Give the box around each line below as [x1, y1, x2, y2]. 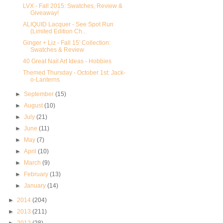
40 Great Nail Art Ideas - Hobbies [22, 58, 111, 65]
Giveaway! [30, 9, 59, 17]
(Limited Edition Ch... [30, 28, 87, 35]
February [24, 171, 50, 178]
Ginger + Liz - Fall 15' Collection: [22, 39, 111, 47]
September [24, 91, 56, 98]
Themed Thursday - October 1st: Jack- [22, 69, 125, 77]
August [24, 102, 45, 110]
